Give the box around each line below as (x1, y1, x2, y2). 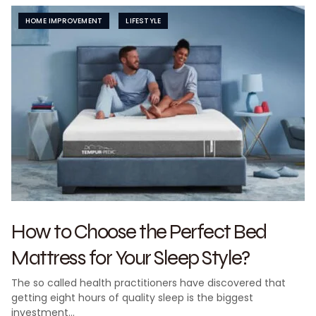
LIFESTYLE (126, 16, 162, 26)
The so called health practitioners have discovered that (11, 276, 286, 290)
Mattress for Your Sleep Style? (11, 244, 249, 270)
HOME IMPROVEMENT (25, 16, 103, 26)
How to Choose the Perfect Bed (11, 218, 267, 244)
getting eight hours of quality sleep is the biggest (11, 291, 253, 305)
